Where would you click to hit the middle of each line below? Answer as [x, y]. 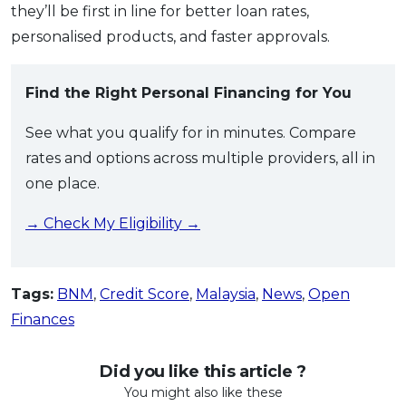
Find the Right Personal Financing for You [188, 92]
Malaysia [226, 294]
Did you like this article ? [203, 371]
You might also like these [203, 392]
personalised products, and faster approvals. [170, 36]
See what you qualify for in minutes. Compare [191, 132]
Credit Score [145, 294]
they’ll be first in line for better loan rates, [160, 11]
